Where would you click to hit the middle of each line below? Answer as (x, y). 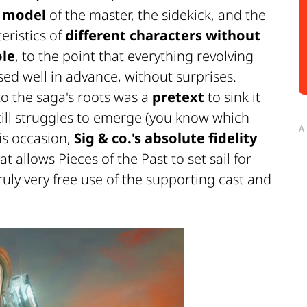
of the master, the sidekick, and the (156, 14)
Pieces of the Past (113, 158)
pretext (178, 97)
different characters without (163, 35)
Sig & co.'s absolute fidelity (165, 138)
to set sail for (210, 158)
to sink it (232, 97)
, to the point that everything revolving (134, 56)
